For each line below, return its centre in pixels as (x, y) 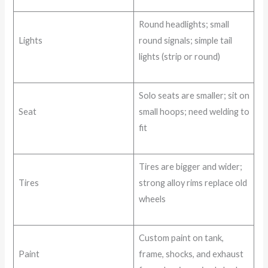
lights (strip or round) (179, 57)
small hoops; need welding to (194, 112)
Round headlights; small (184, 25)
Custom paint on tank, (181, 238)
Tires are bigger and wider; (190, 167)
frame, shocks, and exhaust (191, 254)
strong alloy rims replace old (193, 183)
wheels (152, 199)
